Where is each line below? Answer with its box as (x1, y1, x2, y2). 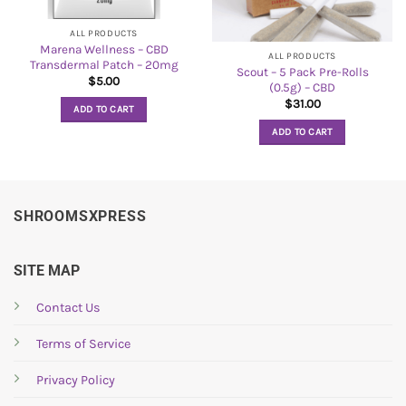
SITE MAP (14, 261, 80, 279)
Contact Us (36, 299, 101, 315)
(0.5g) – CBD (269, 81, 335, 95)
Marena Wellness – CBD (39, 43, 169, 57)
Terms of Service (36, 335, 130, 352)
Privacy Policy (36, 372, 115, 388)
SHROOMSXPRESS (14, 207, 147, 225)
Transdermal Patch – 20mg (29, 58, 179, 72)
